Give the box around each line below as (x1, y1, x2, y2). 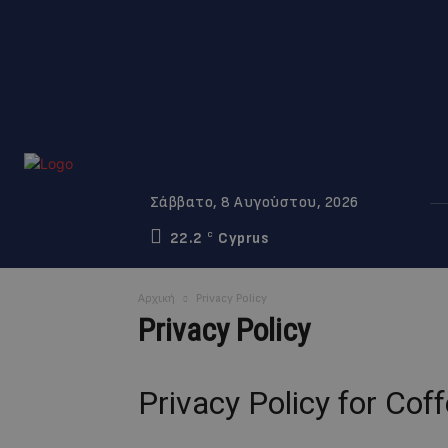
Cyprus (218, 229, 269, 248)
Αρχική (138, 291, 175, 306)
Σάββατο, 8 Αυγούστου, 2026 (149, 193, 359, 212)
